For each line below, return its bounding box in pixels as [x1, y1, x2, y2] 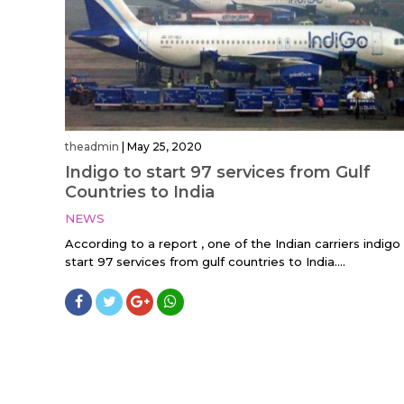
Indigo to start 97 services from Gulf [65, 162, 371, 183]
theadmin [65, 140, 119, 154]
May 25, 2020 [127, 140, 202, 154]
